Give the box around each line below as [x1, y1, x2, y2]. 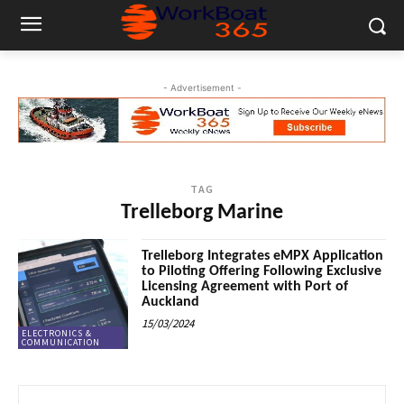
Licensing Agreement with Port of [142, 280, 349, 295]
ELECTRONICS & [22, 327, 92, 340]
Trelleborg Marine [121, 202, 283, 225]
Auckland [142, 295, 200, 310]
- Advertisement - [162, 82, 242, 93]
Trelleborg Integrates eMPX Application [142, 249, 384, 264]
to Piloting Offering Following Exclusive [142, 264, 382, 280]
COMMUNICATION [22, 336, 100, 349]
